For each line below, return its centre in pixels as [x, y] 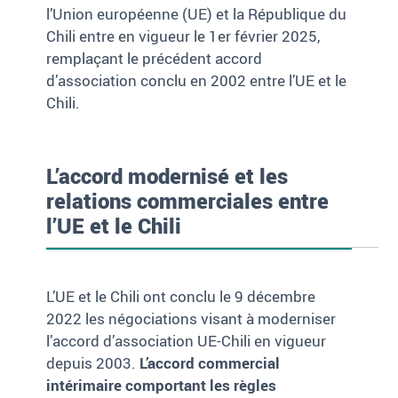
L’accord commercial [210, 363]
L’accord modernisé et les [167, 176]
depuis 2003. [93, 363]
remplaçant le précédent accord [155, 59]
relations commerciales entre [188, 201]
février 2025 [275, 36]
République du [298, 14]
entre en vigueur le [144, 36]
